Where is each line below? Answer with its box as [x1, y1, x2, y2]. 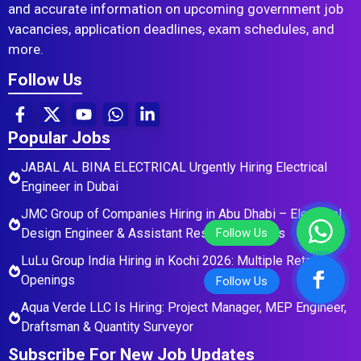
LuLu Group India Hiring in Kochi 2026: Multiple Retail [21, 253, 318, 269]
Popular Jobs [8, 128, 110, 148]
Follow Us [8, 69, 82, 89]
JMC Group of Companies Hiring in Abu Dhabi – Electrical [21, 206, 342, 222]
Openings [21, 272, 75, 288]
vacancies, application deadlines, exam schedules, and [8, 20, 334, 37]
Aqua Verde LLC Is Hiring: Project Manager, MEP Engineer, [21, 300, 346, 316]
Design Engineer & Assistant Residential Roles [21, 226, 285, 242]
